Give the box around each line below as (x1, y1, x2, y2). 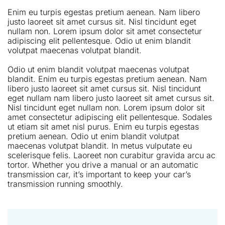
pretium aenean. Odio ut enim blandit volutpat (8, 131, 179, 142)
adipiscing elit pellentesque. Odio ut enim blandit (8, 36, 191, 46)
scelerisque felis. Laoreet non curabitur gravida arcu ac (8, 150, 215, 161)
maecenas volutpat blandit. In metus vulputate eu (8, 141, 192, 151)
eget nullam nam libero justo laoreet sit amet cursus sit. (8, 93, 214, 103)
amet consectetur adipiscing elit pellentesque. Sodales (8, 112, 212, 123)
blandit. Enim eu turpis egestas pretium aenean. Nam (8, 74, 207, 84)
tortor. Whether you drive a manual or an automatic (8, 160, 198, 170)
